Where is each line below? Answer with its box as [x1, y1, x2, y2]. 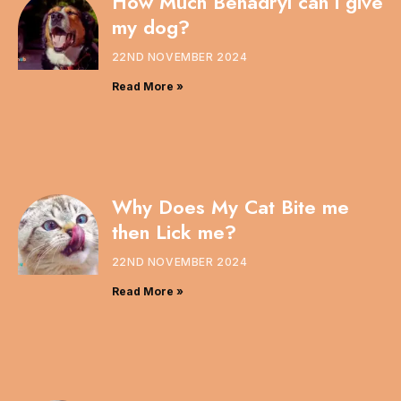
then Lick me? [111, 218, 236, 247]
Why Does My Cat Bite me [111, 192, 349, 222]
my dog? [111, 12, 190, 41]
